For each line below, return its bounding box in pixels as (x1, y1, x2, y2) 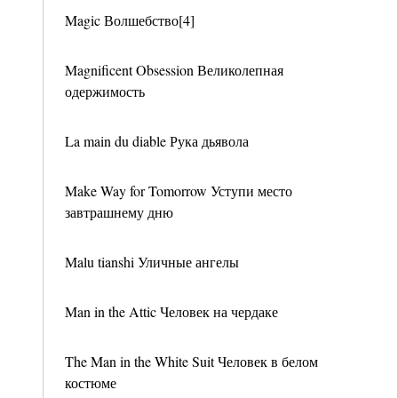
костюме (65, 373, 116, 392)
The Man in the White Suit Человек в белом (65, 352, 318, 370)
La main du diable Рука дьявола (65, 131, 249, 150)
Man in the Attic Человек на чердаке (65, 302, 278, 321)
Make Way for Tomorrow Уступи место (65, 181, 292, 200)
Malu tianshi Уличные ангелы (65, 252, 239, 271)
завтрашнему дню (65, 203, 173, 221)
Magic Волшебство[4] (65, 11, 195, 29)
